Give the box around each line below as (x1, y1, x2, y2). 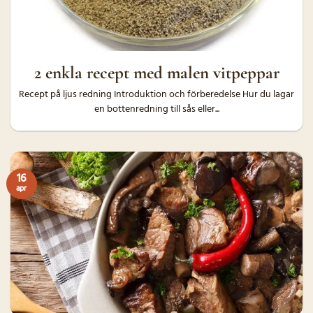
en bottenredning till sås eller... (94, 101, 219, 117)
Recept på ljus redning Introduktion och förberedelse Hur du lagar (19, 87, 294, 102)
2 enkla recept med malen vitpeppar (34, 61, 279, 83)
